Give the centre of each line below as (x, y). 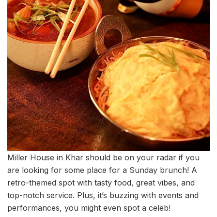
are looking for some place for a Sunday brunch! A (102, 170)
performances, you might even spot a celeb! (89, 208)
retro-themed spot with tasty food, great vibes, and (101, 182)
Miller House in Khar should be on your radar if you (103, 157)
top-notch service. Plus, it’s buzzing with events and (103, 195)
